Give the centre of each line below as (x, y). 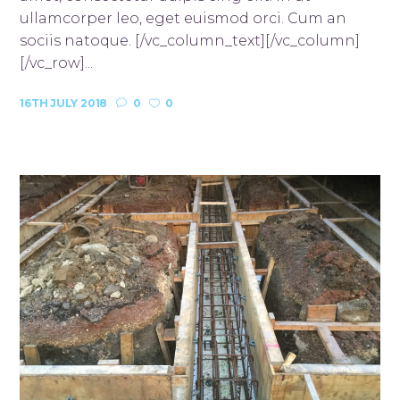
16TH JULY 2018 (64, 103)
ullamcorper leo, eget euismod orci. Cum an (183, 18)
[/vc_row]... (57, 62)
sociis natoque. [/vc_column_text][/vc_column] (190, 40)
